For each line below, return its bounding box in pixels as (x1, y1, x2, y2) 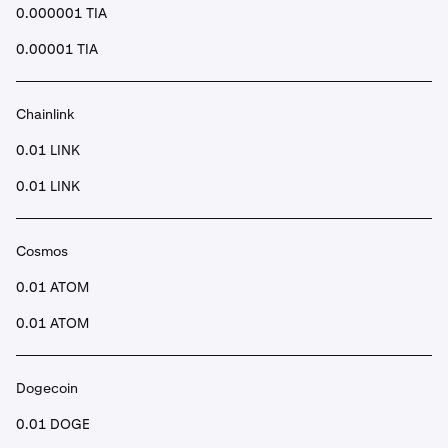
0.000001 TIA (16, 4, 107, 22)
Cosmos (16, 242, 68, 260)
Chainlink (16, 105, 75, 123)
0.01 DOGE (16, 415, 90, 433)
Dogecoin (16, 379, 78, 397)
